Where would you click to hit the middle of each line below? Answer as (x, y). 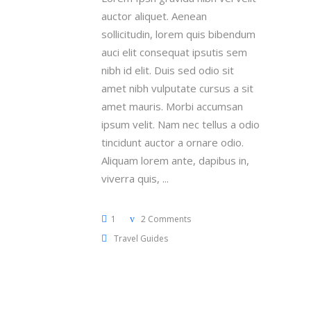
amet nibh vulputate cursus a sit (177, 88)
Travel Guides (141, 238)
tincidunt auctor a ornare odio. (173, 142)
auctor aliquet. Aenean (154, 16)
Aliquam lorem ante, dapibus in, (175, 160)
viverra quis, (132, 178)
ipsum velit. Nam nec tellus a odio (180, 124)
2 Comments (165, 219)
